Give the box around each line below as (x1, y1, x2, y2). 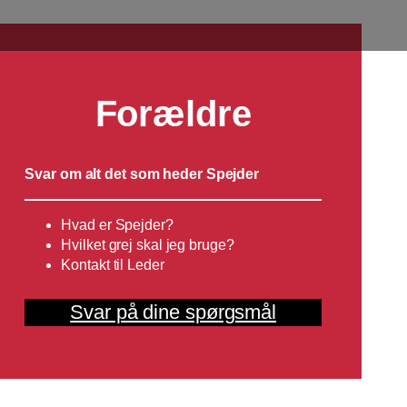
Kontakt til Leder (61, 257, 164, 273)
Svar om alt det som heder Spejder (25, 166, 260, 183)
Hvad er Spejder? (61, 217, 174, 233)
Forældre (94, 93, 252, 134)
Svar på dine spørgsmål (70, 301, 277, 324)
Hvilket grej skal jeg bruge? (61, 237, 234, 253)
